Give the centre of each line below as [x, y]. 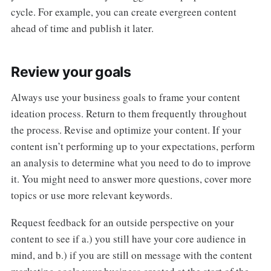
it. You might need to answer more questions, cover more [131, 178]
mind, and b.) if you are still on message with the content [131, 255]
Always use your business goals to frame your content [125, 97]
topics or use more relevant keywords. [91, 195]
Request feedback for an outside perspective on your [122, 222]
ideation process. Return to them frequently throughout [129, 113]
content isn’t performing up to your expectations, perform [132, 146]
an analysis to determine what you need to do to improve [131, 162]
